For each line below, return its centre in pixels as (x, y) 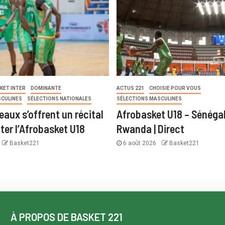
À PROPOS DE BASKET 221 (66, 217)
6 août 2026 (139, 143)
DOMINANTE (46, 88)
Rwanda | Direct (150, 129)
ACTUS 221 (130, 88)
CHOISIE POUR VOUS (175, 88)
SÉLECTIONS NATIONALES (60, 99)
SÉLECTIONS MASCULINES (149, 99)
